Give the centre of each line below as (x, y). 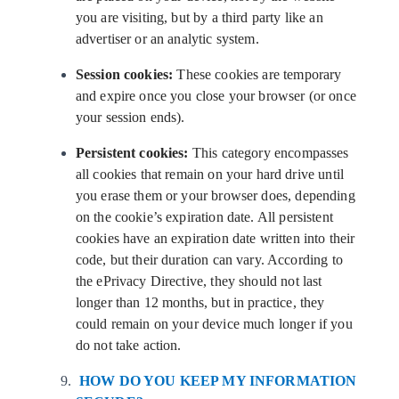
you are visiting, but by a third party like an (199, 17)
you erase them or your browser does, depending (215, 195)
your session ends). (130, 117)
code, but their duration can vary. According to (209, 260)
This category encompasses (270, 153)
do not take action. (128, 345)
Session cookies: (126, 74)
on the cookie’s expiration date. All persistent (204, 217)
